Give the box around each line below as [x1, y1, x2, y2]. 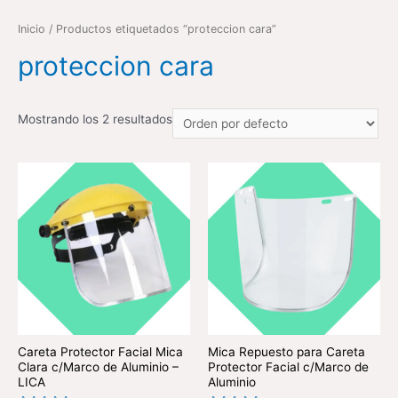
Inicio [18, 21, 45, 36]
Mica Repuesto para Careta [208, 345, 365, 360]
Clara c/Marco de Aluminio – [18, 360, 179, 375]
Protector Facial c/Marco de [208, 360, 369, 375]
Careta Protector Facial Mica [18, 345, 183, 360]
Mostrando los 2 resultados [18, 112, 172, 127]
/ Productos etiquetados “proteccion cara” [45, 21, 276, 36]
